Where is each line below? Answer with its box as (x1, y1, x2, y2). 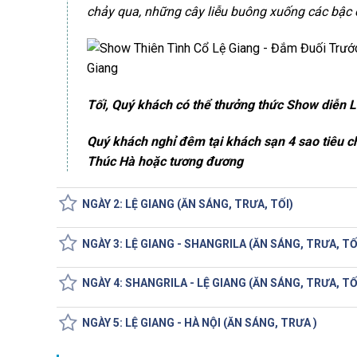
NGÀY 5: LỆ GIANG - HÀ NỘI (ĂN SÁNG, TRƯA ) (81, 316, 317, 330)
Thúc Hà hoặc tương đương (86, 153, 243, 169)
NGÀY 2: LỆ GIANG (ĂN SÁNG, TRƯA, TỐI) (81, 197, 293, 210)
